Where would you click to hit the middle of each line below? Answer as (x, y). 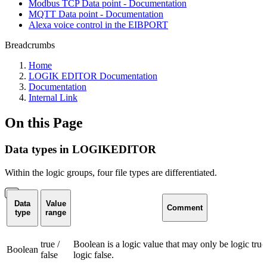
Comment (184, 207)
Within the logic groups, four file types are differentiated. (111, 172)
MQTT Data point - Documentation (96, 14)
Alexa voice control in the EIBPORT (98, 25)
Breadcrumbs (30, 45)
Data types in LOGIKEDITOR (80, 149)
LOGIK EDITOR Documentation (93, 76)
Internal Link (53, 97)
